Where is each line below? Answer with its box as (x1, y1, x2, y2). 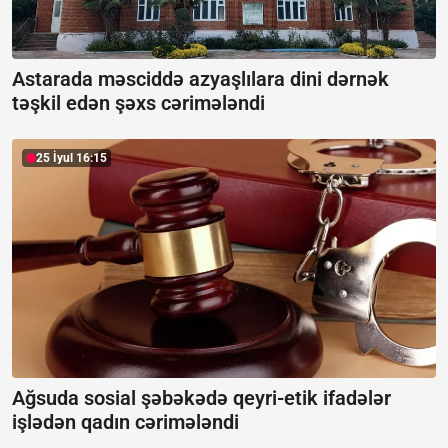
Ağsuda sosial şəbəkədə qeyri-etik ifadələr (12, 385, 391, 410)
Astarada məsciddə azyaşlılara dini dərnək (12, 67, 389, 92)
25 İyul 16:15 (36, 151, 107, 166)
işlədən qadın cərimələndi (12, 409, 239, 434)
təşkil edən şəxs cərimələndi (12, 91, 265, 116)
